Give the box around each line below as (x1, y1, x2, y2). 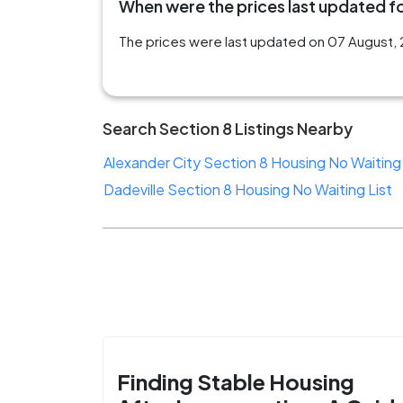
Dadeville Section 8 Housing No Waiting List (103, 179, 393, 199)
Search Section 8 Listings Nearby (103, 117, 354, 139)
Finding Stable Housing (117, 367, 355, 395)
